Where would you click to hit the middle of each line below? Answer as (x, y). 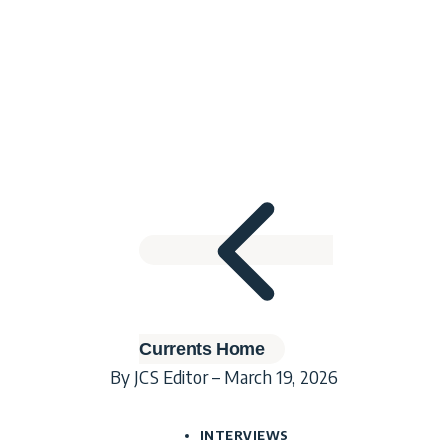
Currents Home (202, 348)
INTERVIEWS (244, 434)
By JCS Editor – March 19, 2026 (224, 376)
